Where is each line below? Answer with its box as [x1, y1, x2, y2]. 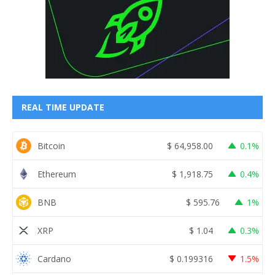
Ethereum [37, 168, 76, 180]
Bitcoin [37, 139, 65, 152]
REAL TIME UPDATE [21, 101, 104, 114]
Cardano [37, 252, 71, 265]
